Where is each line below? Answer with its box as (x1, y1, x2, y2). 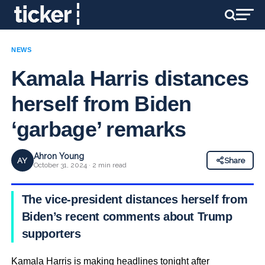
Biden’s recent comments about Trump (21, 210, 232, 223)
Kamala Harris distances (11, 66, 249, 91)
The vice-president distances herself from (21, 193, 248, 206)
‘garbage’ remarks (11, 117, 186, 141)
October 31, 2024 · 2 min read (33, 161, 127, 169)
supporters (21, 227, 81, 240)
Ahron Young (33, 151, 84, 161)
